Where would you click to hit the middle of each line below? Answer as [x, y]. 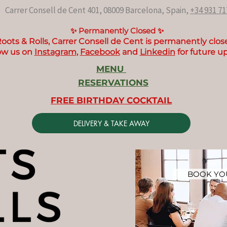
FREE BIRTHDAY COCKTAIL [111, 100]
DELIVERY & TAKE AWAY [111, 123]
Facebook [100, 52]
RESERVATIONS [113, 83]
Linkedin [157, 52]
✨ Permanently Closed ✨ [117, 31]
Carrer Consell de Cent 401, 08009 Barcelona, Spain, [98, 10]
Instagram [55, 52]
